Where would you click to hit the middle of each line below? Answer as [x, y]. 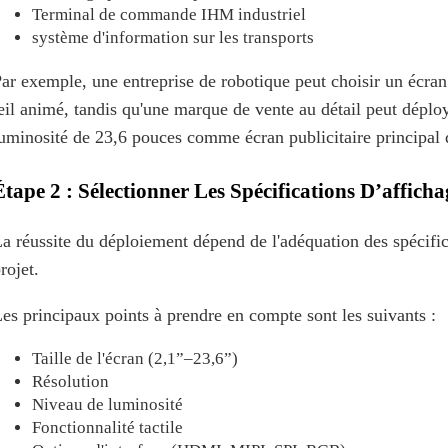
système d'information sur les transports [173, 37]
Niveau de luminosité [107, 404]
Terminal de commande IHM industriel [169, 14]
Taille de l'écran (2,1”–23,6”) [135, 358]
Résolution [70, 381]
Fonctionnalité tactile [107, 427]
